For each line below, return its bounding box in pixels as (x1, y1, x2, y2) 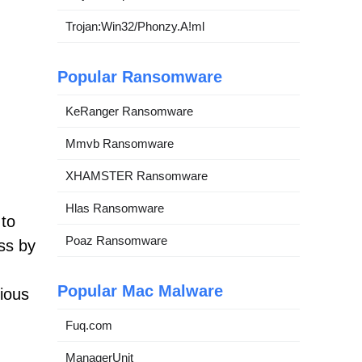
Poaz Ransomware (65, 234, 167, 247)
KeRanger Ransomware (65, 104, 193, 118)
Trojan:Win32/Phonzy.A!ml (65, 19, 204, 33)
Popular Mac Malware (57, 282, 223, 300)
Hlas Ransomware (65, 201, 164, 215)
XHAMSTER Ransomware (65, 169, 208, 183)
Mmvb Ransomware (65, 137, 174, 150)
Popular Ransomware (57, 68, 222, 86)
